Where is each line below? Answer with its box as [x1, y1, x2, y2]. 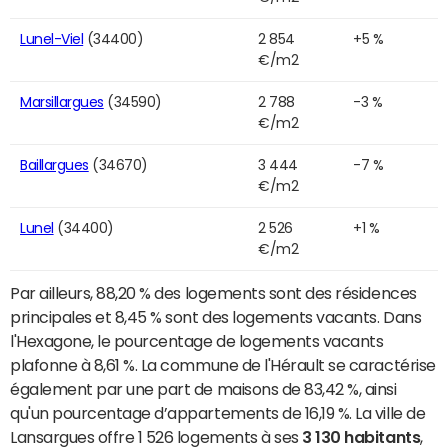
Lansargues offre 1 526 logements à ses [10, 429, 303, 446]
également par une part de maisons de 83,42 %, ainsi [10, 381, 397, 398]
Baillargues [20, 158, 89, 173]
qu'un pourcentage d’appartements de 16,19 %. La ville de [10, 405, 426, 422]
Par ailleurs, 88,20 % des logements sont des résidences [10, 285, 417, 302]
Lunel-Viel [20, 32, 84, 47]
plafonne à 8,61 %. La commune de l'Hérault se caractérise [10, 357, 436, 374]
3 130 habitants [302, 429, 421, 446]
